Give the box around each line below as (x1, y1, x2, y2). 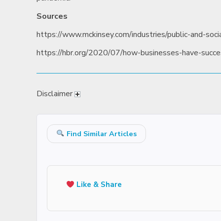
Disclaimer (37, 88, 75, 99)
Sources (37, 11, 68, 22)
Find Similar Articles (64, 129, 137, 139)
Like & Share (74, 180, 122, 189)
